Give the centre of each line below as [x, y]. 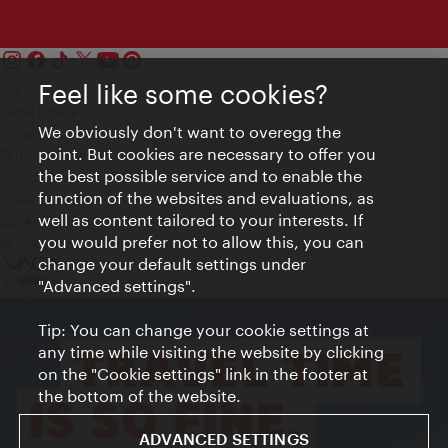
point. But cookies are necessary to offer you [207, 153]
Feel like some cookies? [183, 94]
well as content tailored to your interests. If [201, 219]
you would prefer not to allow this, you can [201, 241]
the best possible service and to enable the [200, 175]
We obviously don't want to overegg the [190, 131]
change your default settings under [172, 263]
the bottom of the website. [140, 395]
